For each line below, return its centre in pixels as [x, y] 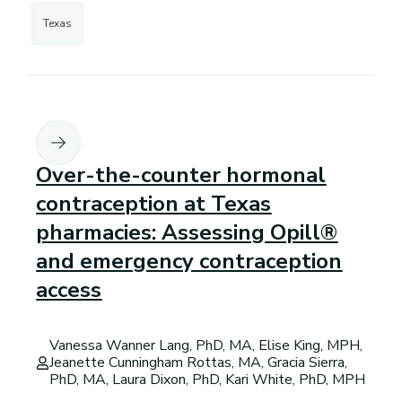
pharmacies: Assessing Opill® [187, 232]
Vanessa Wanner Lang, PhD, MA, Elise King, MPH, [206, 345]
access [69, 289]
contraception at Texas [154, 203]
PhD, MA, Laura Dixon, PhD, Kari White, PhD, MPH [208, 379]
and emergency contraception [189, 261]
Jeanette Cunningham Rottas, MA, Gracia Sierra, [199, 362]
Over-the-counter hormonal [181, 175]
